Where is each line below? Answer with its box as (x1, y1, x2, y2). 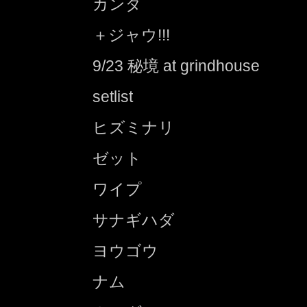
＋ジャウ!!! (93, 25, 170, 44)
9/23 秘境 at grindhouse (93, 56, 260, 75)
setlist (93, 87, 133, 106)
